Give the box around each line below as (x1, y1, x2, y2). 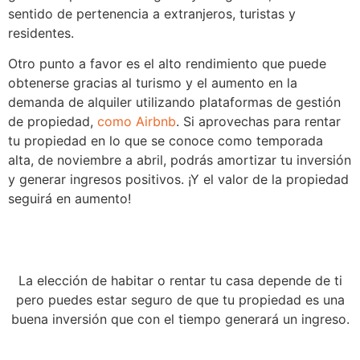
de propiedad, (8, 112, 97, 129)
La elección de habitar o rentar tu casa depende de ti (18, 272, 342, 289)
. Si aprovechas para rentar (176, 112, 341, 129)
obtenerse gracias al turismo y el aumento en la (8, 74, 297, 91)
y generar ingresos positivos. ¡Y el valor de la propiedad (8, 170, 349, 187)
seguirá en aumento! (8, 190, 131, 207)
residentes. (8, 24, 74, 41)
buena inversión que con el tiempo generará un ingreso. (10, 311, 350, 328)
